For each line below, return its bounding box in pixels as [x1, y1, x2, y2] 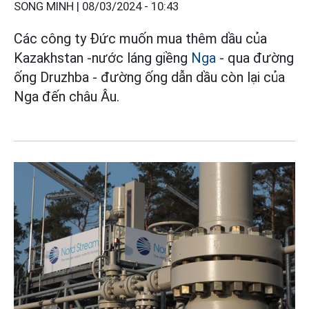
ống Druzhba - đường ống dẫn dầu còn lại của [14, 69, 285, 86]
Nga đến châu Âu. [14, 88, 119, 106]
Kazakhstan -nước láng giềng [14, 50, 191, 67]
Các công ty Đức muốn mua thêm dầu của [14, 30, 267, 48]
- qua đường [216, 50, 294, 67]
